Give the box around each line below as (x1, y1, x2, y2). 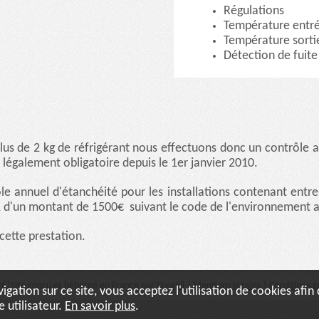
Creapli (156, 280, 184, 291)
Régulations (224, 4, 284, 17)
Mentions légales (192, 280, 261, 291)
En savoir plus (65, 300, 135, 313)
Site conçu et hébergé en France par (10, 280, 157, 291)
